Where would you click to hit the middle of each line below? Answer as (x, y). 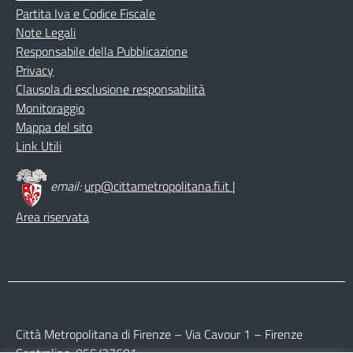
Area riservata (53, 217)
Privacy (35, 70)
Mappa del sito (54, 127)
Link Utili (39, 146)
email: (68, 186)
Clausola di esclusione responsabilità (111, 89)
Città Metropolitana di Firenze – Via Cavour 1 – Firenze (160, 334)
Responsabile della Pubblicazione (102, 51)
